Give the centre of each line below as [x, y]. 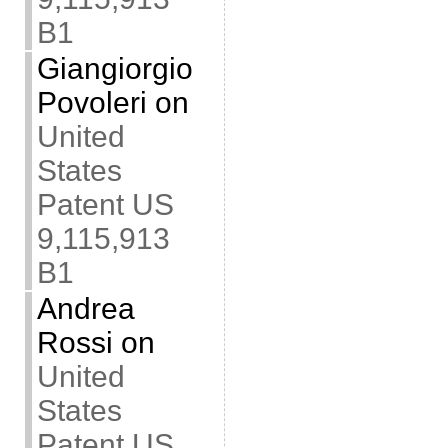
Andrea [85, 308]
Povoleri [91, 102]
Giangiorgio [114, 68]
